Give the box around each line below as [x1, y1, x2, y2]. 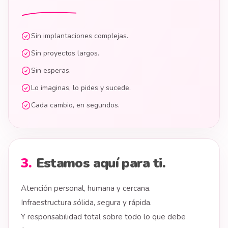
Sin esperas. [31, 66, 71, 75]
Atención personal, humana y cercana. [21, 183, 151, 193]
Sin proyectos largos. [31, 48, 99, 58]
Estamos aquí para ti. [36, 154, 166, 172]
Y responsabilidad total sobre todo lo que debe [21, 212, 186, 222]
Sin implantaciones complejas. [31, 31, 128, 41]
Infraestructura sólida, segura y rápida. [21, 197, 152, 208]
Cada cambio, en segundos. [31, 100, 120, 110]
